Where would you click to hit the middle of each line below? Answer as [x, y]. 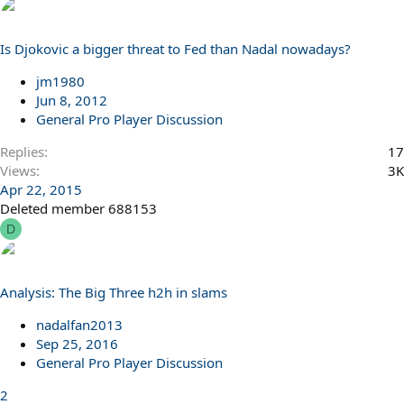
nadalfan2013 [79, 324]
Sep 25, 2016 [77, 343]
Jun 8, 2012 [72, 100]
